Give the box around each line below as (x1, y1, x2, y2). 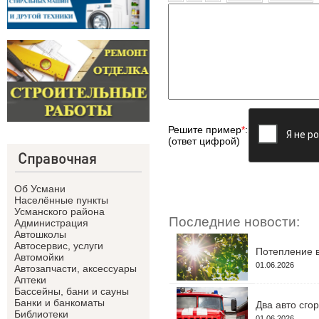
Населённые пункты (14, 194, 108, 206)
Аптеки (14, 274, 46, 286)
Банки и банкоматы (14, 297, 105, 309)
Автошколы (14, 229, 66, 241)
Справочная (18, 149, 97, 168)
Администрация (14, 217, 88, 229)
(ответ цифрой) (168, 135, 240, 147)
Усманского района (14, 206, 105, 218)
